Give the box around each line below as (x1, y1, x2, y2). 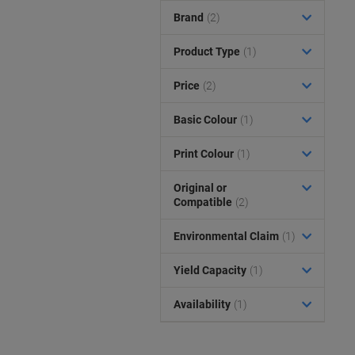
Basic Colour (174, 113, 237, 126)
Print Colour (174, 147, 234, 160)
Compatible (174, 196, 232, 208)
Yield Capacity (174, 264, 246, 277)
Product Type (174, 45, 240, 58)
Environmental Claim (174, 230, 279, 242)
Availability (174, 298, 231, 311)
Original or (174, 181, 227, 194)
